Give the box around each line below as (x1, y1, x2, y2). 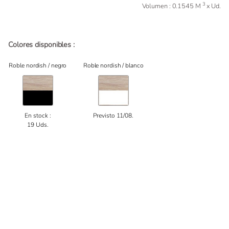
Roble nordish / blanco (83, 61, 144, 70)
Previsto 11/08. (93, 111, 133, 120)
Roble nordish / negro (9, 61, 67, 70)
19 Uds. (27, 121, 49, 129)
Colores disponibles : (8, 39, 75, 50)
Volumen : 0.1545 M (142, 1, 202, 11)
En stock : (25, 111, 51, 120)
